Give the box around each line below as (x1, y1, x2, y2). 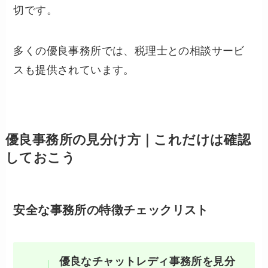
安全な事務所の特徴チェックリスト (13, 203, 209, 217)
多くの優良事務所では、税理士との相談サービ (13, 45, 245, 57)
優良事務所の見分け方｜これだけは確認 (5, 133, 251, 148)
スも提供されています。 (13, 64, 135, 77)
